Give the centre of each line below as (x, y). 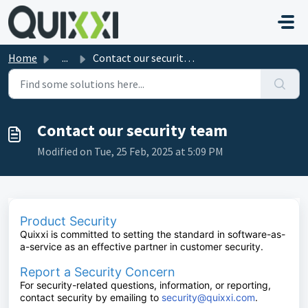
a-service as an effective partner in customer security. (142, 246)
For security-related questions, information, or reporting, (145, 285)
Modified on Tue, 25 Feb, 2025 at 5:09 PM (130, 151)
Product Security (68, 221)
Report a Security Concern (98, 272)
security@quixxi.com (208, 297)
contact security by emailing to (91, 297)
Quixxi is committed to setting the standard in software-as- (153, 234)
